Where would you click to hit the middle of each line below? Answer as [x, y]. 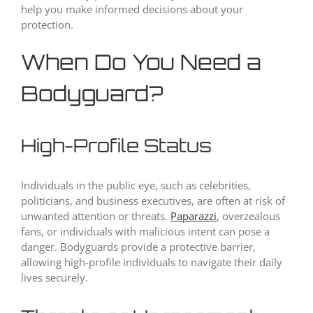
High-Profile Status [116, 146]
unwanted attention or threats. [96, 216]
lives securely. [54, 278]
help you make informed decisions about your [132, 9]
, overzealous [248, 216]
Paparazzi [194, 216]
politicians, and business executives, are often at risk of [153, 201]
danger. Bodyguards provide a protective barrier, [138, 247]
